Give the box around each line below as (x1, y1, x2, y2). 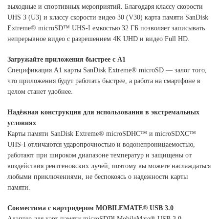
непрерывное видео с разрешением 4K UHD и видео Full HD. (7, 35, 190, 43)
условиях (7, 119, 36, 127)
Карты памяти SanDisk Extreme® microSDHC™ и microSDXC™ (7, 130, 196, 138)
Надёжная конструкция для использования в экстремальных (7, 109, 199, 116)
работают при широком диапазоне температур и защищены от (7, 152, 192, 159)
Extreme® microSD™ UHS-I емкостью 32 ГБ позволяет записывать (7, 24, 205, 32)
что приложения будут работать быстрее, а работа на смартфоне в (7, 77, 200, 85)
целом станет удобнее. (7, 88, 73, 96)
